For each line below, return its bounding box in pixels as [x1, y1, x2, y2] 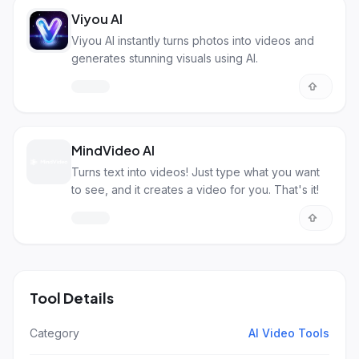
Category [30, 326, 79, 340]
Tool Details [30, 288, 114, 307]
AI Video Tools [248, 326, 329, 340]
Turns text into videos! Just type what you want [71, 165, 320, 179]
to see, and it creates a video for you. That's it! [71, 183, 319, 196]
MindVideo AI [71, 142, 155, 159]
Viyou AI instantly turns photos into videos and [71, 34, 314, 47]
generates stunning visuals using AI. [71, 51, 258, 65]
